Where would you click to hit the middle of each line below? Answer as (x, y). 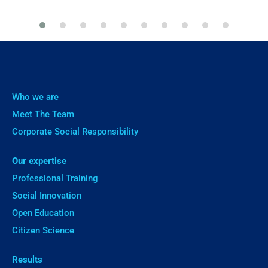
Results (27, 260)
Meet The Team (43, 115)
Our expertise (39, 161)
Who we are (35, 97)
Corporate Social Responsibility (75, 132)
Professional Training (55, 179)
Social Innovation (47, 196)
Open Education (43, 213)
